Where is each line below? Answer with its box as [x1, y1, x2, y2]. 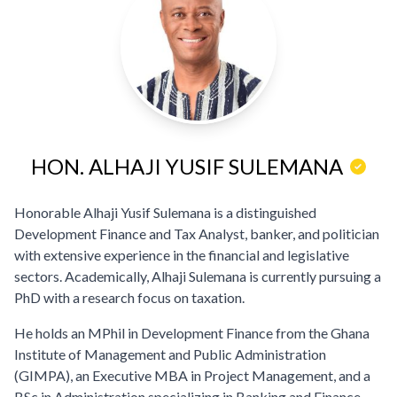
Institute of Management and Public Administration [14, 346, 326, 362]
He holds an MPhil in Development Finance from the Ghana [14, 324, 370, 341]
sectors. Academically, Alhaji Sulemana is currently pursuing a [14, 268, 381, 284]
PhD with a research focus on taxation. [14, 289, 245, 306]
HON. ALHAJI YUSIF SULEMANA [31, 153, 343, 179]
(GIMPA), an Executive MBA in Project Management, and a [14, 367, 370, 384]
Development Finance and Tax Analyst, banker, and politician [14, 225, 379, 242]
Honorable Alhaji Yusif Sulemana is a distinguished [14, 204, 316, 221]
